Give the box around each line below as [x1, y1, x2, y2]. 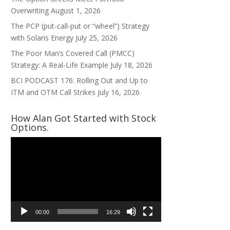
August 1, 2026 [51, 6, 101, 15]
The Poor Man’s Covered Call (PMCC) [11, 48, 135, 58]
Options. [11, 121, 49, 133]
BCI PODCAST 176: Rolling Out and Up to [11, 75, 148, 85]
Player [10, 149, 31, 159]
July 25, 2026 [75, 33, 118, 43]
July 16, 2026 [98, 87, 140, 97]
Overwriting [11, 6, 49, 15]
